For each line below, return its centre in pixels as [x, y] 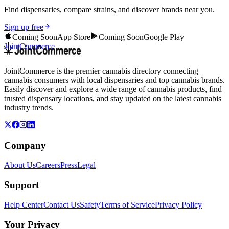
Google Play [164, 37]
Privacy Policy [178, 204]
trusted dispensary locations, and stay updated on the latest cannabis [113, 98]
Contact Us [62, 204]
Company [25, 145]
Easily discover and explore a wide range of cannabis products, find [113, 89]
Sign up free [24, 27]
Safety [90, 204]
